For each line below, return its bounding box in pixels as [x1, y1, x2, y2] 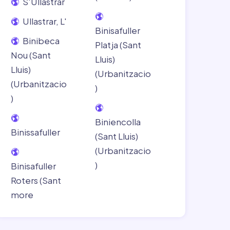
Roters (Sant [11, 175, 61, 186]
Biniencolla [94, 116, 141, 127]
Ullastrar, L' [21, 15, 67, 27]
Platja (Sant [94, 39, 141, 50]
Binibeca [21, 35, 60, 46]
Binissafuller [11, 126, 60, 138]
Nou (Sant [11, 49, 51, 61]
